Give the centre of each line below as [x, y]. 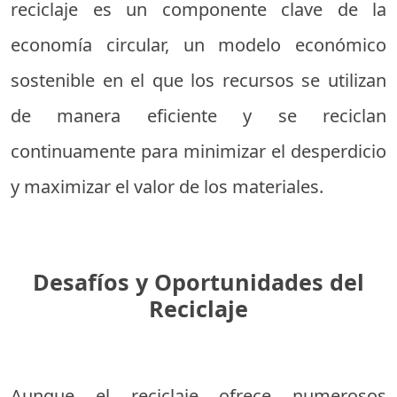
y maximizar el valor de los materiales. [167, 187]
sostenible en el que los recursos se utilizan [198, 81]
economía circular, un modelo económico [198, 45]
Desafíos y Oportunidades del [198, 282]
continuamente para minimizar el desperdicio [198, 152]
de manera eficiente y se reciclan [198, 116]
